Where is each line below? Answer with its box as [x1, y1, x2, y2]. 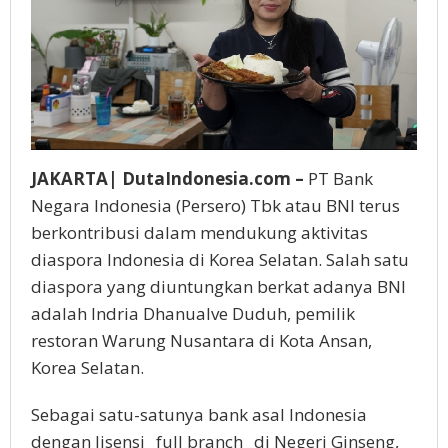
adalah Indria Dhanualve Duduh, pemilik [31, 302, 355, 326]
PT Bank [304, 167, 373, 191]
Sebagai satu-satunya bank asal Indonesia [31, 403, 367, 427]
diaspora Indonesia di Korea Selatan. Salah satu [31, 248, 409, 272]
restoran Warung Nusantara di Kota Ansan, [31, 329, 372, 353]
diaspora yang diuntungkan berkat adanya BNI [31, 275, 406, 299]
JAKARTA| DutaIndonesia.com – [31, 167, 304, 191]
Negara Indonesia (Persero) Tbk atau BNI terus [31, 194, 400, 218]
